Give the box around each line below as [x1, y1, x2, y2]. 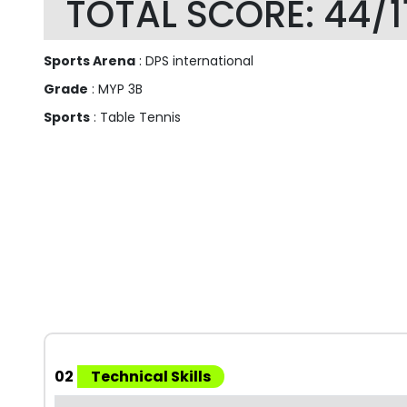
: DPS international [135, 52, 253, 71]
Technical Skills [91, 366, 211, 388]
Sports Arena [44, 52, 135, 71]
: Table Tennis [90, 108, 181, 127]
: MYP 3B [88, 80, 143, 99]
